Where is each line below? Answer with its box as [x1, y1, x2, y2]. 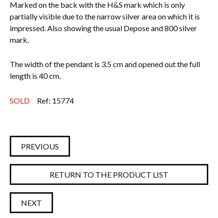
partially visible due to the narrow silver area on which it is [10, 11, 200, 21]
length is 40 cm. [10, 71, 61, 81]
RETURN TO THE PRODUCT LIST [50, 169, 168, 179]
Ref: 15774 [37, 95, 74, 105]
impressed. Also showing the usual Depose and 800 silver [10, 23, 197, 33]
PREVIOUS [21, 141, 59, 151]
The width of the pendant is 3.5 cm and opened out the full [10, 59, 200, 69]
